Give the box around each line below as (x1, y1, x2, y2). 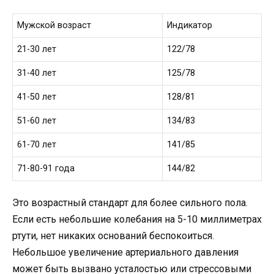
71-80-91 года (17, 163, 75, 174)
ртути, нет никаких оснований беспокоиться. (12, 229, 214, 242)
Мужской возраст (17, 20, 92, 31)
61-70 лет (17, 139, 57, 150)
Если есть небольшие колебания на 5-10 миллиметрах (12, 213, 262, 225)
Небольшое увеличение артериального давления (12, 246, 239, 258)
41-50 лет (17, 92, 57, 103)
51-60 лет (17, 116, 57, 127)
